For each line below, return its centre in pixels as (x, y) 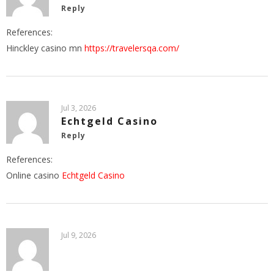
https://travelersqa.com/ (132, 48)
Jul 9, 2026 (79, 235)
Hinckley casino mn (45, 48)
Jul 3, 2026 (79, 108)
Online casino (34, 175)
